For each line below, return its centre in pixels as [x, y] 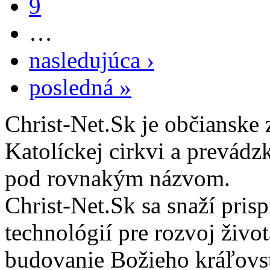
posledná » [80, 87]
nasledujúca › [92, 60]
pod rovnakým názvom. [118, 178]
